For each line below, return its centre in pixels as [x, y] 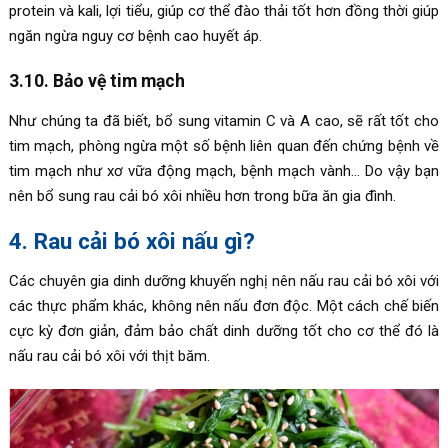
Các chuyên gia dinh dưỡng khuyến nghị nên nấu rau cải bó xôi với [224, 280]
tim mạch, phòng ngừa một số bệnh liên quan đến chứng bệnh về [224, 145]
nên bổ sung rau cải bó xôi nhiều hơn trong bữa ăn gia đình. [202, 195]
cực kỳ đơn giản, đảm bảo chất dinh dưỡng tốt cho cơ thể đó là [224, 330]
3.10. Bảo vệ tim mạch [96, 80]
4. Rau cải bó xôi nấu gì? [131, 240]
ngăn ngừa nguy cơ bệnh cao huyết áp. [135, 35]
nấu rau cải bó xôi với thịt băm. [109, 355]
